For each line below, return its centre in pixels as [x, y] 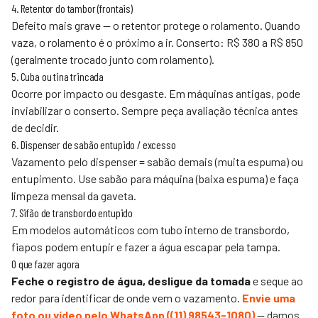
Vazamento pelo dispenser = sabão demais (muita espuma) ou [157, 161]
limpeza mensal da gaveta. [74, 196]
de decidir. [35, 127]
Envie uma [269, 298]
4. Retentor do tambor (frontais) [72, 8]
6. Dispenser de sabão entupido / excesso [94, 144]
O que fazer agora [46, 264]
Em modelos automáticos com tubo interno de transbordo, [150, 230]
